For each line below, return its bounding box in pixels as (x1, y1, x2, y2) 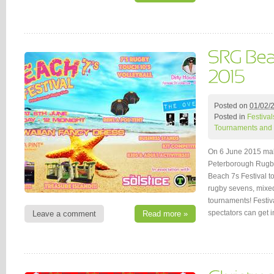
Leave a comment (32, 209, 96, 218)
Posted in (214, 112, 247, 121)
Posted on (214, 101, 250, 110)
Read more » (143, 209, 188, 218)
